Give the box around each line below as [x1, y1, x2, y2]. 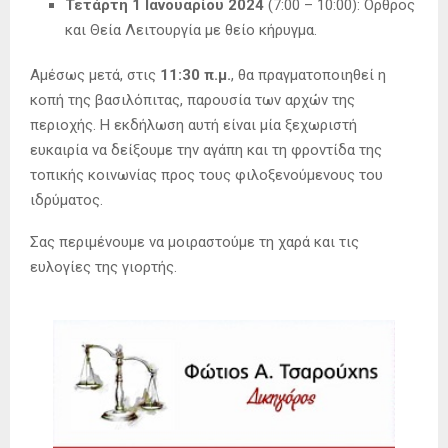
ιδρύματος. [30, 191, 103, 210]
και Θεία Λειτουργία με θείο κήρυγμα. [65, 21, 317, 40]
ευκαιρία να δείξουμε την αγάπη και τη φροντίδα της [30, 141, 382, 160]
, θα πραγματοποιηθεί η [231, 66, 386, 85]
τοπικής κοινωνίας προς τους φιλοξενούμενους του [30, 166, 383, 185]
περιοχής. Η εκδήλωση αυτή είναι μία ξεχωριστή [30, 116, 357, 135]
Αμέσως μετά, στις [30, 66, 160, 85]
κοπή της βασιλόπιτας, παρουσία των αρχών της [30, 91, 355, 110]
